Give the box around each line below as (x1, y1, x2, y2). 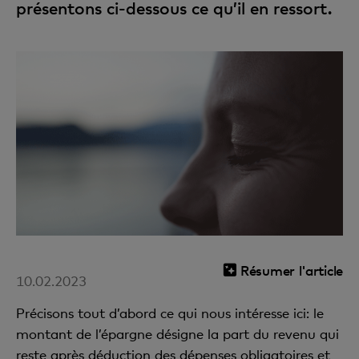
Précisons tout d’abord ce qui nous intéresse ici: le (16, 304, 324, 321)
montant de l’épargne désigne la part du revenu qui (16, 325, 339, 342)
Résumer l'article (240, 260, 343, 279)
